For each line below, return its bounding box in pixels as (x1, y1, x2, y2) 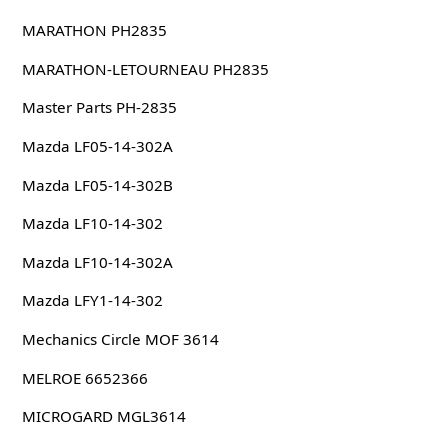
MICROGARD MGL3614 (21, 406, 186, 427)
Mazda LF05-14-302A (21, 136, 173, 157)
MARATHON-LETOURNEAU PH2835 (21, 58, 269, 79)
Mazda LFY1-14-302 (21, 290, 163, 311)
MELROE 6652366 (21, 367, 148, 388)
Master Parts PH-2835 (21, 97, 177, 118)
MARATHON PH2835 (21, 20, 167, 41)
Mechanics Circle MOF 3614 (21, 329, 219, 350)
